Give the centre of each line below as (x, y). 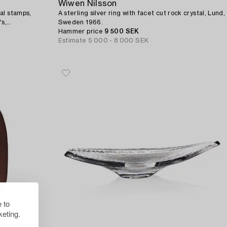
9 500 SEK (122, 31)
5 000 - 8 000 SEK (119, 40)
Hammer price (81, 31)
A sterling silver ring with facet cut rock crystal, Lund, (142, 13)
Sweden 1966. (80, 22)
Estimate (72, 40)
